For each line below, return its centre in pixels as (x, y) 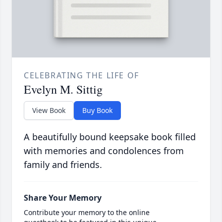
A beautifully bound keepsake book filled (110, 137)
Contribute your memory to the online (87, 213)
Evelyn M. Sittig (63, 89)
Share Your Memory (63, 198)
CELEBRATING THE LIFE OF (82, 76)
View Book (49, 111)
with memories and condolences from (104, 151)
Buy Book (97, 111)
